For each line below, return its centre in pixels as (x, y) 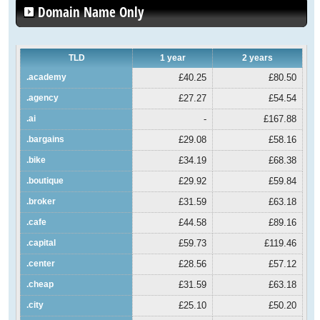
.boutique (45, 180)
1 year (172, 57)
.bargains (46, 139)
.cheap (40, 284)
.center (41, 263)
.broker (41, 201)
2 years (258, 57)
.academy (47, 77)
